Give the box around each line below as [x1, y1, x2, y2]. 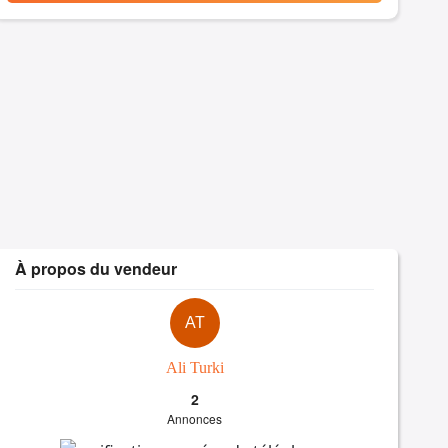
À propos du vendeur [15, 257, 178, 281]
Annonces [167, 410, 223, 428]
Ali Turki [165, 359, 224, 377]
